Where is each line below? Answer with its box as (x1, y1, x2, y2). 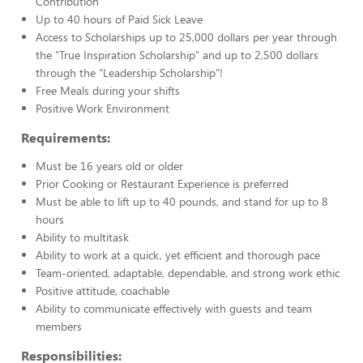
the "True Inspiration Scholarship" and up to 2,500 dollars (36, 47, 318, 62)
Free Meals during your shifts (36, 83, 180, 98)
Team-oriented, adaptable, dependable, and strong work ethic (36, 265, 340, 280)
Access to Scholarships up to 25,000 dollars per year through (36, 29, 337, 45)
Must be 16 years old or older (36, 158, 183, 173)
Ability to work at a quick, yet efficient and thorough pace (36, 247, 320, 263)
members (36, 318, 82, 334)
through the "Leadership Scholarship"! (36, 65, 223, 80)
